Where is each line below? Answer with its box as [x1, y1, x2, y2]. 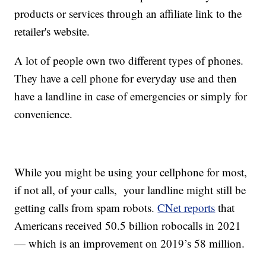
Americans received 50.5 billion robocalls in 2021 [14, 218, 242, 233]
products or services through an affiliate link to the [14, 6, 242, 21]
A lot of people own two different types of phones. [14, 53, 244, 68]
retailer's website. [14, 24, 90, 39]
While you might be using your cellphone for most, [14, 164, 248, 180]
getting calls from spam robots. [14, 200, 158, 216]
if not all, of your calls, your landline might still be [14, 182, 246, 198]
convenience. [14, 106, 73, 122]
